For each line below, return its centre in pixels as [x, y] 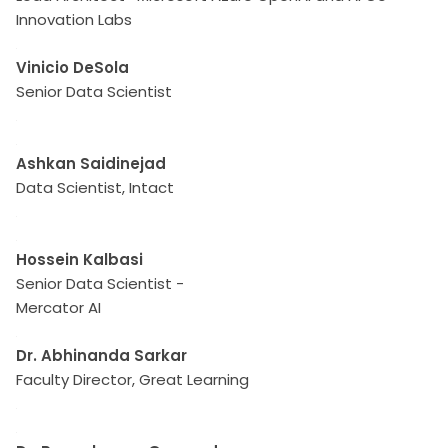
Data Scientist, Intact [95, 187]
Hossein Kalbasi [79, 259]
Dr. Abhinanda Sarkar [101, 355]
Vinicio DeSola [72, 67]
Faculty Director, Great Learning [132, 379]
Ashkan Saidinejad [91, 163]
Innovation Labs [74, 19]
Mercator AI [58, 307]
